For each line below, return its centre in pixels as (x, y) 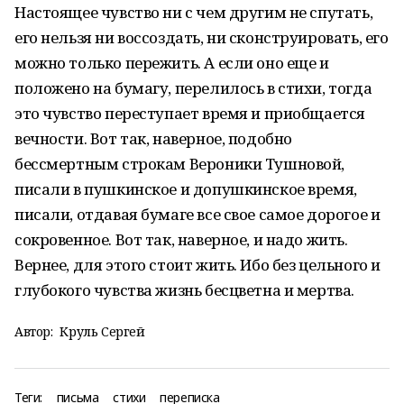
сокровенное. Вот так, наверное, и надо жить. (181, 239)
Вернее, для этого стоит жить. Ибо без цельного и (197, 265)
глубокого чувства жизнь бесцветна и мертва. (184, 290)
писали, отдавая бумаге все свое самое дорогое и (197, 214)
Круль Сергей (102, 331)
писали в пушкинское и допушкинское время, (186, 189)
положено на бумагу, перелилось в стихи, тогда (193, 88)
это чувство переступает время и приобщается (190, 113)
